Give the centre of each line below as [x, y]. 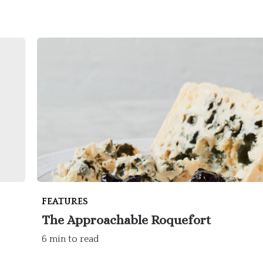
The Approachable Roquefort [127, 220]
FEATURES [65, 202]
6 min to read [71, 239]
